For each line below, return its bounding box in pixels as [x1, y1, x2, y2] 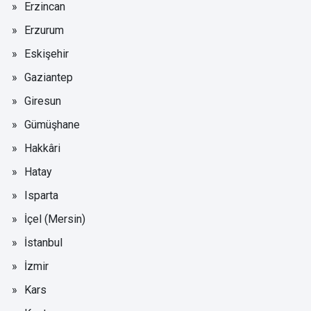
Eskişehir [24, 47, 69, 60]
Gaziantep [24, 70, 73, 84]
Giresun [24, 94, 61, 108]
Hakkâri [24, 141, 60, 155]
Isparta [24, 188, 58, 202]
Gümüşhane [24, 117, 80, 131]
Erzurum [24, 23, 64, 37]
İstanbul [24, 235, 62, 249]
